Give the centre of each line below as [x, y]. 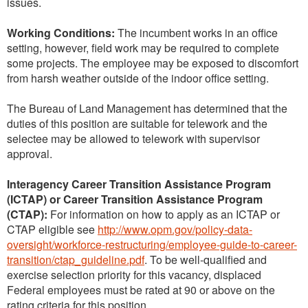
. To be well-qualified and [206, 259]
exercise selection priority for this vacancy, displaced [134, 274]
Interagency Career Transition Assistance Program [139, 184]
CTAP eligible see [52, 229]
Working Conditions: [61, 32]
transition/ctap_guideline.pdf [76, 259]
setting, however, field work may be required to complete [143, 47]
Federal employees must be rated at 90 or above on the [141, 289]
